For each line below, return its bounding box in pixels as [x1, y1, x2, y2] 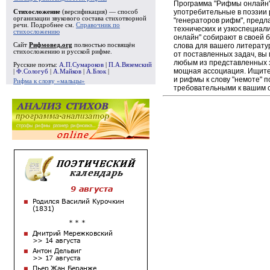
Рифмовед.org [29, 42, 72, 48]
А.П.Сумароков [59, 61, 104, 68]
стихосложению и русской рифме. [13, 48, 112, 55]
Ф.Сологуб [16, 68, 48, 75]
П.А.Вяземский [108, 61, 152, 68]
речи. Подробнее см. [13, 22, 76, 28]
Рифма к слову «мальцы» [13, 78, 85, 84]
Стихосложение [13, 8, 60, 15]
